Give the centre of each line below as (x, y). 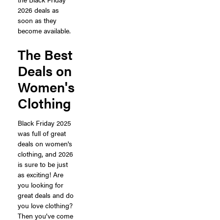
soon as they (37, 20)
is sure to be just (43, 164)
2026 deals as (38, 10)
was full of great (42, 133)
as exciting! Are (41, 174)
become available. (44, 30)
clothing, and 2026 (45, 153)
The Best (45, 54)
